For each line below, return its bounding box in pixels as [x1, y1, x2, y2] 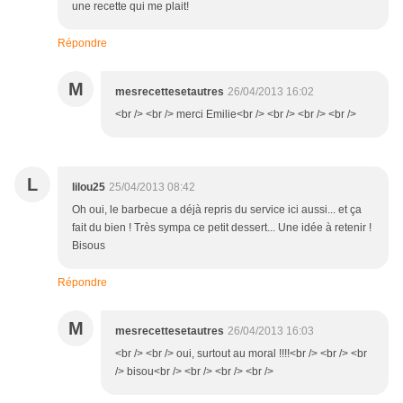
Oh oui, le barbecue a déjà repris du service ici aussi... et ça [72, 203, 362, 217]
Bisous [72, 239, 105, 253]
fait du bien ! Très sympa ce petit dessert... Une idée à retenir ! [72, 221, 372, 235]
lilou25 [72, 181, 105, 194]
